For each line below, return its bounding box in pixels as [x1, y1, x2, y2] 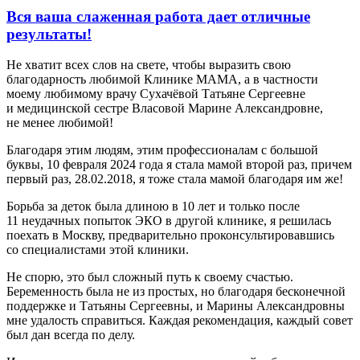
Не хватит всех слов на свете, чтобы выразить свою [6, 58, 291, 72]
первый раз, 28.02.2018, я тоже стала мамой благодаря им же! [6, 172, 343, 186]
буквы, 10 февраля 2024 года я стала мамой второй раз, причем [6, 157, 352, 172]
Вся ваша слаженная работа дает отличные [6, 7, 310, 25]
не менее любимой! [6, 116, 113, 130]
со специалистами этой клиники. [6, 243, 189, 257]
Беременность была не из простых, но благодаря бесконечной [6, 284, 346, 299]
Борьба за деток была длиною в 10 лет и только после [6, 199, 300, 214]
